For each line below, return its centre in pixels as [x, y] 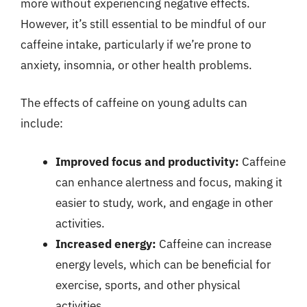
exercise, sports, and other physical [148, 285]
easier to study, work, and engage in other [164, 202]
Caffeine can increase [214, 244]
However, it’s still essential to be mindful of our [143, 24]
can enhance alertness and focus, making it [169, 182]
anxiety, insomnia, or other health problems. [136, 65]
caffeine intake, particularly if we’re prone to [136, 44]
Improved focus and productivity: [147, 161]
